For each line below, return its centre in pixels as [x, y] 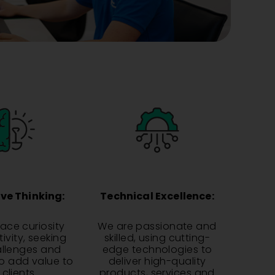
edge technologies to [157, 250]
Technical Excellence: [157, 196]
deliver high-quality [157, 261]
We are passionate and [157, 226]
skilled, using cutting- [157, 238]
